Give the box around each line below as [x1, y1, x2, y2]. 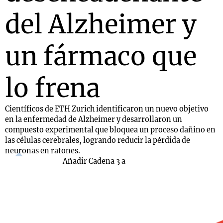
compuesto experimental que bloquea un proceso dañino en [5, 125, 216, 134]
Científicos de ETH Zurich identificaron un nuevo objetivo [5, 105, 209, 113]
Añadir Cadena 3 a [63, 157, 125, 166]
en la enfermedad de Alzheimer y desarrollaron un [5, 115, 182, 124]
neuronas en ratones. [5, 146, 80, 155]
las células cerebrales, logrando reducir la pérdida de [5, 136, 190, 145]
